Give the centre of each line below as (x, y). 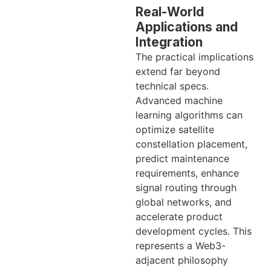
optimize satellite (175, 129)
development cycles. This (194, 231)
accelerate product (179, 216)
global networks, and (184, 202)
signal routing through (186, 187)
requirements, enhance (187, 173)
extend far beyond (178, 71)
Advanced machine (179, 100)
